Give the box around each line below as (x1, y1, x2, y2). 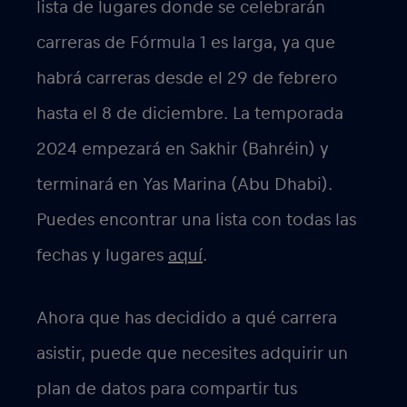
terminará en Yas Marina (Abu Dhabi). (36, 175, 333, 194)
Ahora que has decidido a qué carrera (36, 309, 337, 328)
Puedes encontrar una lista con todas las (36, 211, 356, 230)
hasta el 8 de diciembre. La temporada (36, 104, 343, 124)
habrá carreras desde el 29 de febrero (36, 69, 338, 88)
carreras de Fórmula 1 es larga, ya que (36, 34, 335, 53)
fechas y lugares (36, 246, 168, 265)
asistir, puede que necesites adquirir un (36, 344, 348, 363)
